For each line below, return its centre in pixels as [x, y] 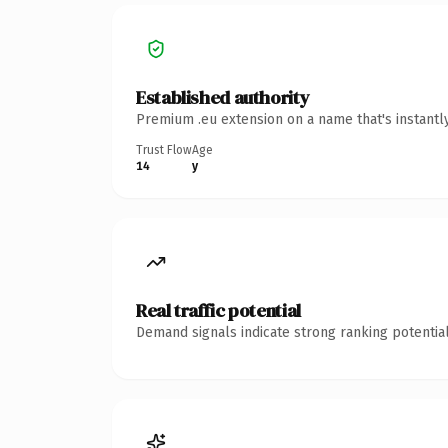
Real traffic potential [218, 310]
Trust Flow [164, 149]
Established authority [223, 97]
